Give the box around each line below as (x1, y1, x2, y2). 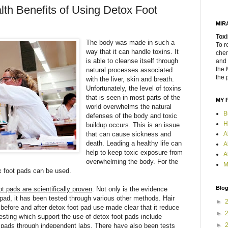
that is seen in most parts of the (86, 93, 181, 101)
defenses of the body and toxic (86, 111, 178, 120)
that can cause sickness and (86, 130, 172, 138)
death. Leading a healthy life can (86, 139, 182, 147)
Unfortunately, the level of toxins (86, 84, 182, 92)
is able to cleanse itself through (86, 56, 179, 65)
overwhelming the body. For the (86, 157, 179, 165)
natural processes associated (86, 66, 173, 74)
